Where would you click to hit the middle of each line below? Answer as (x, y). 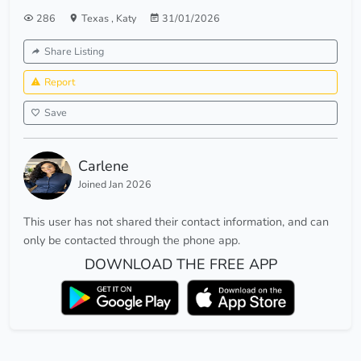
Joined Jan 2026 (115, 185)
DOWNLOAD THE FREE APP (180, 265)
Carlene (104, 166)
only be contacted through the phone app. (132, 241)
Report (60, 82)
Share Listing (74, 52)
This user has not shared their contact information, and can (176, 222)
